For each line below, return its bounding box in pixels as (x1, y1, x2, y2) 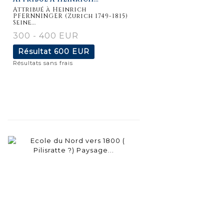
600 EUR (54, 46, 89, 56)
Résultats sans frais (13, 59, 73, 66)
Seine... (13, 18, 36, 26)
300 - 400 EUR (13, 30, 78, 40)
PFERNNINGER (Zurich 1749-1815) (13, 11, 128, 20)
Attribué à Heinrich (13, 5, 86, 13)
